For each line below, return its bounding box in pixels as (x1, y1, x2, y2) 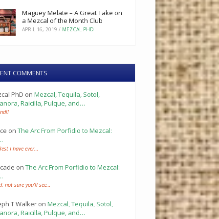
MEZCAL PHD (62, 26, 94, 33)
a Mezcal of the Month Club (22, 16, 103, 25)
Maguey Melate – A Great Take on (22, 8, 122, 18)
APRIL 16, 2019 (22, 26, 57, 33)
